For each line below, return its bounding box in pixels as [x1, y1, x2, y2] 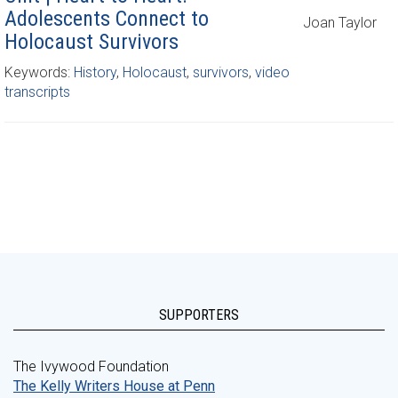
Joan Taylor [303, 14, 377, 31]
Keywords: [4, 64, 74, 81]
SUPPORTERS [159, 306, 239, 323]
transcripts [4, 84, 70, 100]
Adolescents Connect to [4, 6, 209, 31]
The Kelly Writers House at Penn [13, 378, 215, 394]
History [74, 64, 116, 81]
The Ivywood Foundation [13, 358, 169, 375]
